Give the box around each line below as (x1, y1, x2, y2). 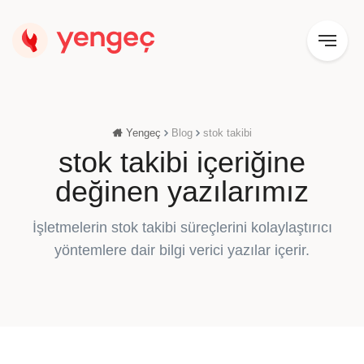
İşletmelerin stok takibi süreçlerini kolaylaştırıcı (32, 219, 332, 236)
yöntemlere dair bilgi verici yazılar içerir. (54, 242, 310, 258)
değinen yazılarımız (55, 175, 309, 208)
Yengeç (126, 127, 161, 139)
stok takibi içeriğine (58, 145, 305, 179)
